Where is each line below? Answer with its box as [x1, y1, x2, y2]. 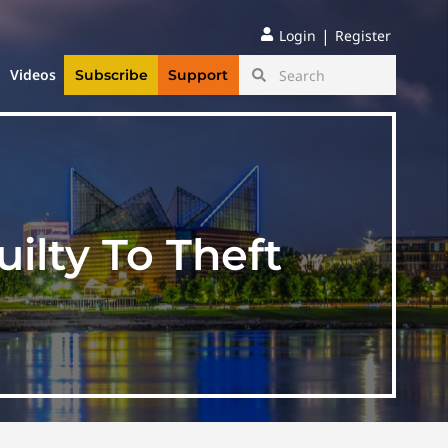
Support [168, 66, 229, 85]
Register [335, 26, 391, 45]
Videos [10, 65, 57, 85]
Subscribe [74, 66, 148, 85]
